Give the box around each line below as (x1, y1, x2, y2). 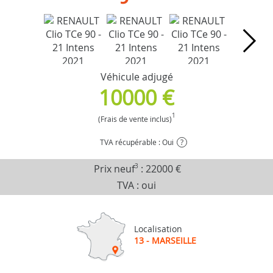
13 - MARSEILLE (134, 235, 196, 247)
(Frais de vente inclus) (97, 113, 172, 124)
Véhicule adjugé (100, 69, 173, 83)
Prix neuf (93, 161, 135, 175)
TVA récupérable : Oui (99, 136, 174, 147)
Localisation (134, 223, 182, 235)
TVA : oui (117, 178, 156, 192)
